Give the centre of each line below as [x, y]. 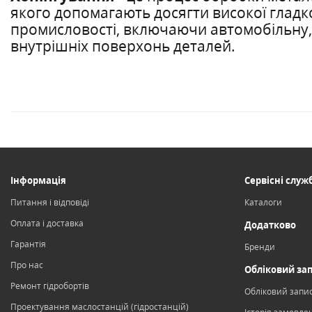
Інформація [38, 180]
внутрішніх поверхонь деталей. [123, 46]
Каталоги [263, 202]
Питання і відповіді [50, 202]
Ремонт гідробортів [50, 286]
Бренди [260, 247]
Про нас [27, 265]
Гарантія [28, 244]
